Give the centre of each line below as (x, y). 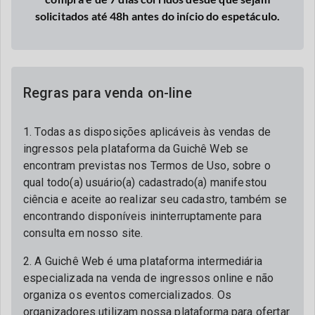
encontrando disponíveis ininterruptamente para (142, 216)
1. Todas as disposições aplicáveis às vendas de (147, 132)
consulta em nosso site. (83, 233)
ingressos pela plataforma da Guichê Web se (136, 149)
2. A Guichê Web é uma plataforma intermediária (143, 261)
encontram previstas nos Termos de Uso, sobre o (147, 166)
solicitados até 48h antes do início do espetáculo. (157, 16)
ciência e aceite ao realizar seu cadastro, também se (155, 199)
